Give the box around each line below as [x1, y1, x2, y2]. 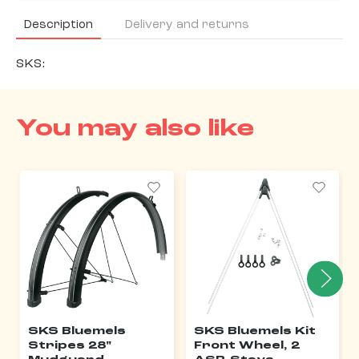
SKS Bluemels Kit [193, 325, 316, 337]
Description [24, 18, 93, 31]
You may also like [16, 117, 254, 141]
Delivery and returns [125, 18, 249, 31]
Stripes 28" [28, 340, 111, 352]
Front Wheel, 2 [193, 340, 300, 352]
